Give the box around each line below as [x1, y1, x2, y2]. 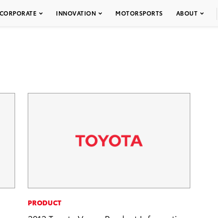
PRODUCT [28, 197, 62, 207]
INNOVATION [56, 9, 96, 17]
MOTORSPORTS [115, 9, 163, 17]
